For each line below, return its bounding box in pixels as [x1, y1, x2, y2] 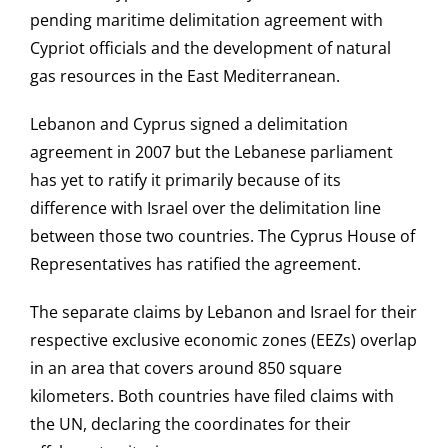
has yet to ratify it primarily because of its [30, 169, 341, 192]
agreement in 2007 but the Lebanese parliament [30, 141, 393, 164]
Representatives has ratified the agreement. [30, 253, 361, 276]
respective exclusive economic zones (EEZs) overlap [30, 329, 417, 352]
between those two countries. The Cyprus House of [30, 225, 415, 248]
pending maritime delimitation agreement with [30, 9, 383, 32]
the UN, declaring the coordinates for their [30, 413, 351, 436]
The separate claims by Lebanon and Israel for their [30, 301, 417, 324]
